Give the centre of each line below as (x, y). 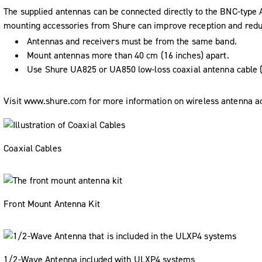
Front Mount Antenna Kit (52, 204)
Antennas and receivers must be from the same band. (132, 41)
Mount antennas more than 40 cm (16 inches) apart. (128, 55)
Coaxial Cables (32, 148)
